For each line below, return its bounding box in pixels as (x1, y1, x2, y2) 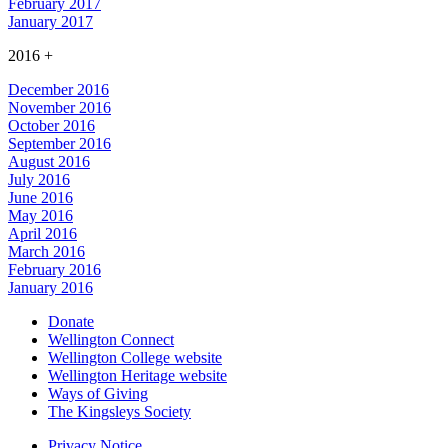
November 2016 (8, 99, 111, 117)
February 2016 (8, 261, 101, 279)
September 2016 (8, 135, 111, 153)
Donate (48, 313, 94, 331)
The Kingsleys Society (48, 403, 191, 421)
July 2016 (8, 171, 70, 189)
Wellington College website (48, 349, 222, 367)
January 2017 (8, 13, 93, 31)
